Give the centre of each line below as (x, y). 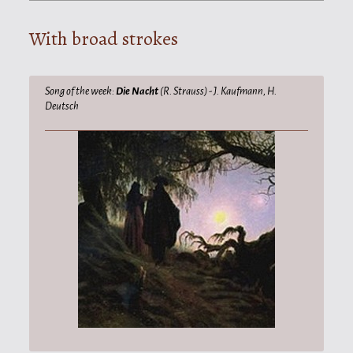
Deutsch (62, 106)
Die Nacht (137, 91)
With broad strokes (104, 38)
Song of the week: (80, 91)
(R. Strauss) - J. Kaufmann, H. (217, 91)
